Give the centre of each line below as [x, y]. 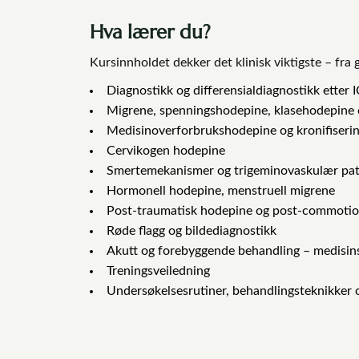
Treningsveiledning [158, 270]
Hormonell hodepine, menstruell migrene [221, 190]
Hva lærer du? [150, 32]
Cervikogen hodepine [166, 150]
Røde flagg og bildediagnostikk [192, 230]
